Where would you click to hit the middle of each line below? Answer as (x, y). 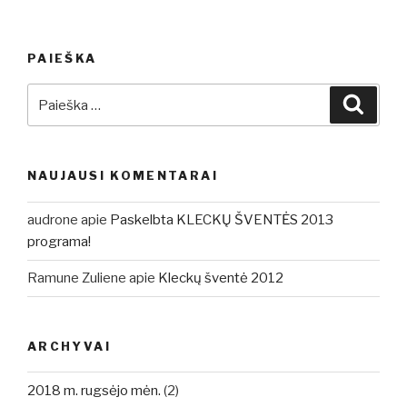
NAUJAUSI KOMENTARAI (123, 175)
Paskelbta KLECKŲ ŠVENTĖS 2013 (222, 220)
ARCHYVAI (69, 346)
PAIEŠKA (62, 58)
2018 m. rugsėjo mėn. (94, 390)
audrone (53, 220)
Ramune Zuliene (77, 278)
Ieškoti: (54, 94)
